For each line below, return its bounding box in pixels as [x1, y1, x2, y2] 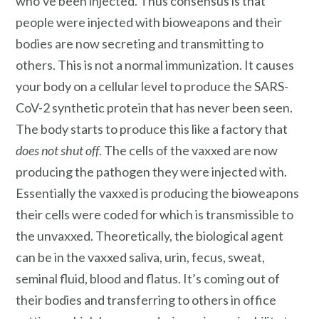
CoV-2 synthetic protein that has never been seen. [16, 99, 293, 115]
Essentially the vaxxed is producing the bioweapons [16, 184, 299, 201]
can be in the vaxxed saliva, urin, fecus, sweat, [16, 249, 265, 265]
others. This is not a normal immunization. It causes [16, 56, 294, 73]
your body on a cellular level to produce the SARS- [16, 78, 288, 94]
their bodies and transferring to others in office [16, 291, 276, 308]
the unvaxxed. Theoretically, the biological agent [16, 227, 283, 244]
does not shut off [16, 142, 99, 158]
